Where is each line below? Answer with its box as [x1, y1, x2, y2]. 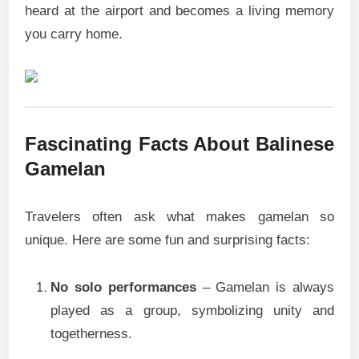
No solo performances [50, 280, 196, 295]
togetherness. [50, 326, 133, 341]
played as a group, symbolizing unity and [50, 303, 334, 318]
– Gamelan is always [196, 280, 334, 295]
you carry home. [25, 26, 123, 42]
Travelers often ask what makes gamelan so [25, 209, 334, 224]
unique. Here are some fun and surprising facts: [25, 232, 311, 248]
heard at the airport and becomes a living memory [25, 3, 334, 18]
